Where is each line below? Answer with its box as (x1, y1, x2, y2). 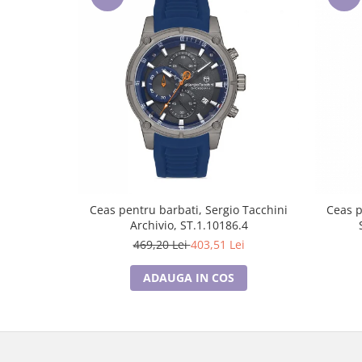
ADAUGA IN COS (143, 270, 234, 286)
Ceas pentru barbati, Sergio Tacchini (90, 202, 288, 218)
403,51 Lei (190, 237, 245, 253)
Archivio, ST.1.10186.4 (129, 217, 248, 234)
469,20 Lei (133, 237, 191, 253)
